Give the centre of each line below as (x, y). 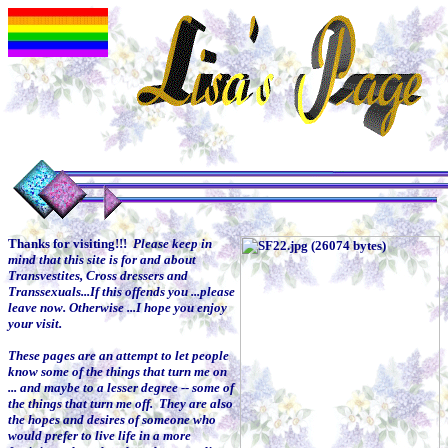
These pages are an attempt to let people (118, 355)
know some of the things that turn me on (117, 371)
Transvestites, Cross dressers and (98, 275)
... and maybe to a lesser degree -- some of (121, 387)
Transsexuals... (49, 291)
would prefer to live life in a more (99, 435)
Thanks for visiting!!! (70, 243)
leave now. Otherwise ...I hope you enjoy (117, 307)
